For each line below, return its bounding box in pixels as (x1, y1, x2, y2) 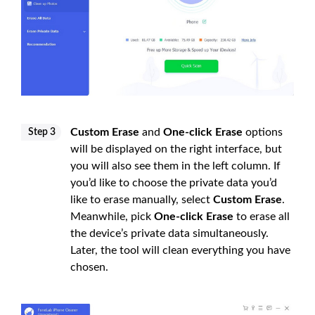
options (243, 127, 283, 139)
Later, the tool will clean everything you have (70, 245, 290, 257)
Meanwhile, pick (70, 211, 154, 223)
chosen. (70, 262, 108, 274)
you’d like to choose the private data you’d (70, 177, 277, 189)
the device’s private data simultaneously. (70, 228, 269, 240)
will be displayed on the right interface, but (70, 143, 282, 155)
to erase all (233, 211, 290, 223)
